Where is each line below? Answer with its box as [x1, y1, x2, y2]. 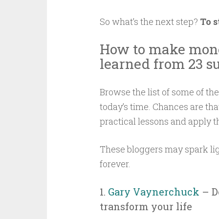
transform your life [99, 200, 192, 213]
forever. [99, 158, 131, 170]
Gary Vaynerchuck [108, 185, 199, 198]
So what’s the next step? [99, 16, 200, 27]
